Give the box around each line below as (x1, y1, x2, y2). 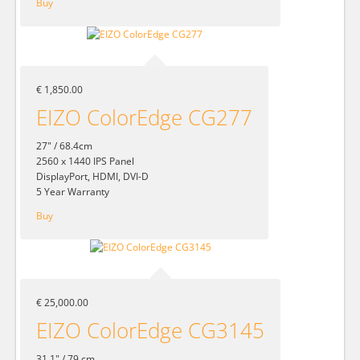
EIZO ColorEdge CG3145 (36, 315, 264, 345)
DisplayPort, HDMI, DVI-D (36, 169, 149, 183)
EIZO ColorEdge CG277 (36, 102, 252, 132)
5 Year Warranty (36, 184, 109, 198)
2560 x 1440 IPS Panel (36, 153, 134, 168)
